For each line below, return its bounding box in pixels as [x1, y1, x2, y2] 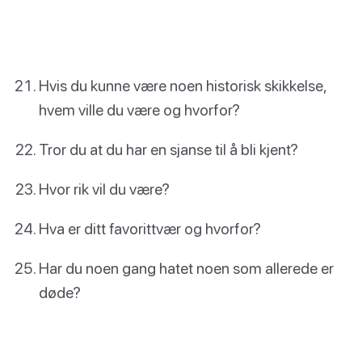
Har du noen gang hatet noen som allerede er [39, 259, 334, 278]
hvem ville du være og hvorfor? [39, 99, 240, 119]
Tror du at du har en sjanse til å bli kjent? [39, 139, 298, 158]
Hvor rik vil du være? [39, 179, 170, 199]
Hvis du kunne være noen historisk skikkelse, [39, 75, 326, 95]
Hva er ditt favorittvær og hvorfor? [39, 219, 261, 238]
